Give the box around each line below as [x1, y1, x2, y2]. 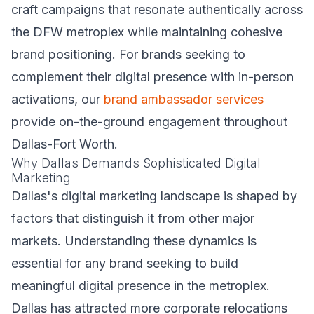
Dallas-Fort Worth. [11, 137, 118, 151]
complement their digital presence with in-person [11, 69, 294, 84]
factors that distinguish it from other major [11, 211, 254, 226]
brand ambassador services [104, 92, 264, 107]
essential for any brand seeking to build [11, 256, 238, 271]
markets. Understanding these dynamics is [11, 233, 257, 248]
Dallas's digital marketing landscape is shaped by [11, 189, 297, 203]
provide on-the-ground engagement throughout [11, 114, 287, 129]
